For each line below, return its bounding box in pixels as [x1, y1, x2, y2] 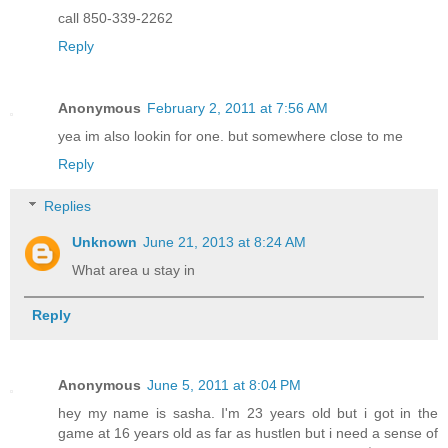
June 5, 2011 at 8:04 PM [147, 377, 301, 394]
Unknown [72, 234, 138, 251]
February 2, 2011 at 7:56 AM [147, 100, 328, 117]
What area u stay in [72, 262, 196, 279]
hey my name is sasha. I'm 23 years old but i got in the [58, 405, 438, 422]
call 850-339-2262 [58, 10, 173, 27]
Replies [44, 198, 92, 215]
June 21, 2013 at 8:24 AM [143, 234, 307, 251]
